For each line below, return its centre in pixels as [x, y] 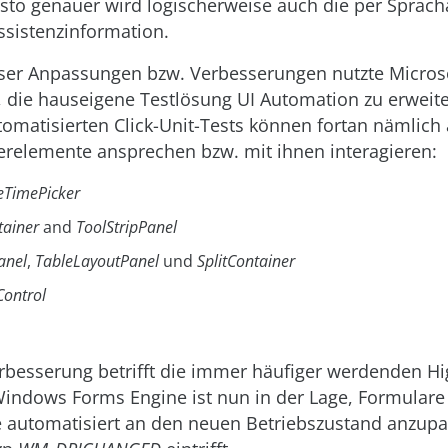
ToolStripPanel [126, 227]
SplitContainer [246, 261]
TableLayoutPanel [97, 261]
